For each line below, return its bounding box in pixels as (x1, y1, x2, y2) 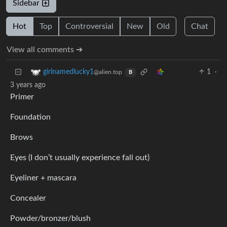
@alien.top (94, 69, 122, 75)
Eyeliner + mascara (10, 174, 77, 182)
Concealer (10, 194, 46, 203)
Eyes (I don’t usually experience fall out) (10, 154, 149, 162)
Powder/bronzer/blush (10, 214, 91, 223)
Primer (10, 93, 34, 101)
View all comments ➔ (7, 46, 83, 54)
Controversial (65, 22, 113, 31)
